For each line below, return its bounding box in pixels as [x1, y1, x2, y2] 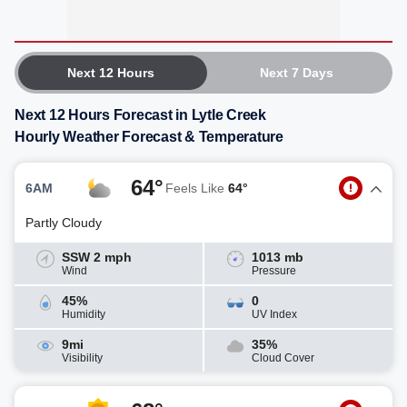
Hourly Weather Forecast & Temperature [15, 129, 283, 144]
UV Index [252, 308, 297, 321]
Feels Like [165, 181, 228, 195]
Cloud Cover [252, 352, 314, 364]
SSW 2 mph [62, 250, 132, 264]
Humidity [62, 308, 105, 321]
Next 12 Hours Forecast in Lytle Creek [15, 107, 266, 123]
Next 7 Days [259, 65, 333, 80]
